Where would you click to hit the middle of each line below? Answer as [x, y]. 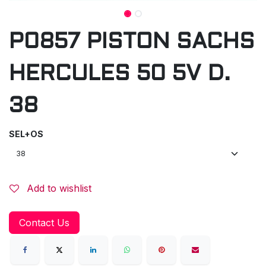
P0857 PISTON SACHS [132, 42]
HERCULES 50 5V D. [120, 75]
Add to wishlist [59, 188]
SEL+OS [26, 134]
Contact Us [44, 222]
